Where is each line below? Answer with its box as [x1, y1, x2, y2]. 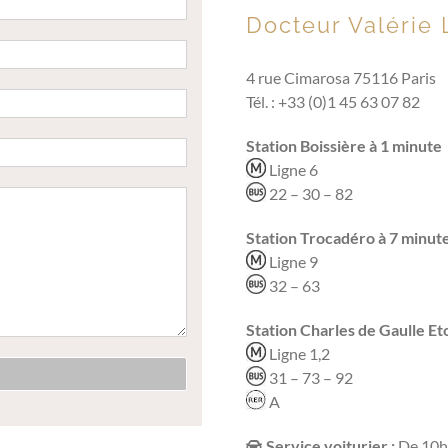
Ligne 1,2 [266, 344, 330, 364]
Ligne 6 [266, 160, 318, 180]
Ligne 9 [266, 252, 318, 272]
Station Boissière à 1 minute [246, 136, 442, 156]
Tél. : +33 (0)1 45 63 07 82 [246, 92, 420, 112]
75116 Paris [350, 68, 436, 88]
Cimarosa [284, 68, 350, 88]
